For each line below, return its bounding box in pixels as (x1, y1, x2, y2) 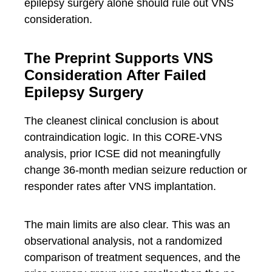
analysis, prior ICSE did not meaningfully (24, 147, 220, 160)
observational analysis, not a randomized (24, 234, 222, 247)
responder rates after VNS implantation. (24, 180, 216, 192)
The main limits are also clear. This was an (24, 218, 230, 231)
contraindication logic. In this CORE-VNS (24, 131, 222, 143)
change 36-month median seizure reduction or (24, 163, 247, 176)
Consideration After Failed (24, 66, 206, 83)
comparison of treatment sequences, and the (24, 251, 240, 263)
